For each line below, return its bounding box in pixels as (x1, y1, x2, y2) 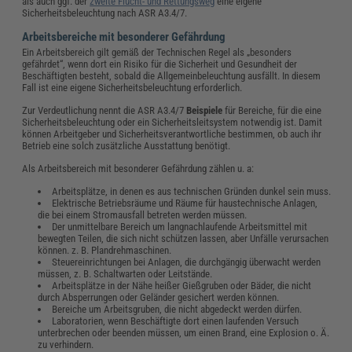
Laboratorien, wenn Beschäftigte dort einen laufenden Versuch (52, 314, 299, 327)
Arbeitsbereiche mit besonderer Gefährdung (22, 29, 226, 44)
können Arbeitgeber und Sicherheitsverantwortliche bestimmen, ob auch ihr (22, 127, 322, 140)
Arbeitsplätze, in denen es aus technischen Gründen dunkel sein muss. (52, 185, 331, 197)
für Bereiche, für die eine (222, 104, 322, 116)
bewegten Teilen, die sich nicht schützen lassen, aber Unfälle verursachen (38, 232, 329, 244)
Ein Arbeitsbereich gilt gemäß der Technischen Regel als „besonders (22, 46, 292, 58)
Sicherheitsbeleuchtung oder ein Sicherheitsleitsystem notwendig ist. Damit (22, 115, 323, 128)
